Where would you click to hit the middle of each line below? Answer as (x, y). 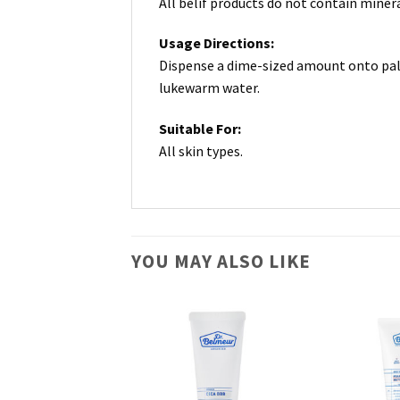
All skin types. (201, 151)
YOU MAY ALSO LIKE (221, 261)
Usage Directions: (217, 43)
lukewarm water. (209, 88)
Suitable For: (200, 129)
